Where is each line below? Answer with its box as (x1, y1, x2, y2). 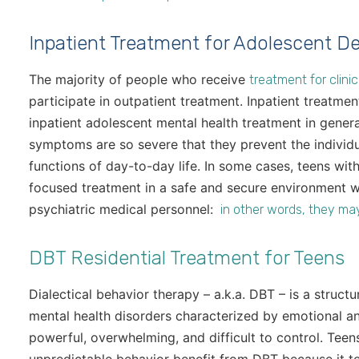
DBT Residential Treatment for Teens (29, 247, 345, 270)
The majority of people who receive (29, 71, 249, 88)
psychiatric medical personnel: (29, 201, 217, 218)
